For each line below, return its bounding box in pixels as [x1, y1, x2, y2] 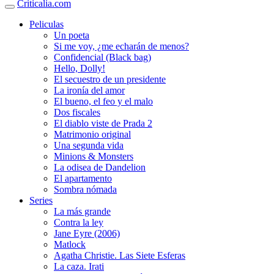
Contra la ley [54, 217, 103, 228]
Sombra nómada [54, 184, 117, 195]
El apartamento [54, 173, 112, 184]
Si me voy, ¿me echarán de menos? [54, 41, 189, 52]
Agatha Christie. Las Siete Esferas [54, 250, 185, 261]
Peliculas [29, 19, 64, 30]
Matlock [54, 239, 86, 250]
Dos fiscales [54, 107, 100, 118]
